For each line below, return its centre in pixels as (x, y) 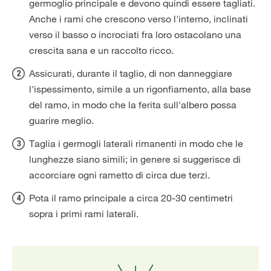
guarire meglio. (61, 120)
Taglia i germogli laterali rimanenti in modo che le (136, 143)
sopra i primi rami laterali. (84, 214)
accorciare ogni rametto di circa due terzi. (119, 175)
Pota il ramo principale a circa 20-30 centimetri (131, 198)
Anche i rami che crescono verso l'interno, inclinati (139, 19)
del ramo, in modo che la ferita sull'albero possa (133, 105)
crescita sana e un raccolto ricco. (101, 50)
